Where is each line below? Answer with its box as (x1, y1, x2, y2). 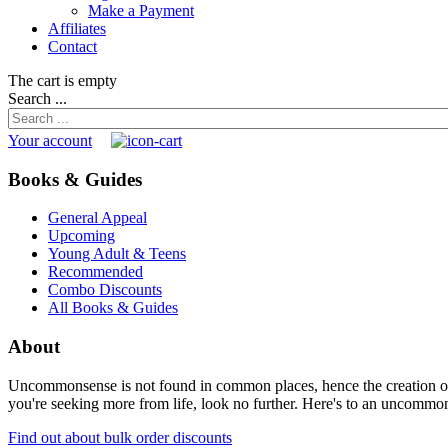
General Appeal (48, 209, 147, 227)
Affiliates (48, 19, 106, 37)
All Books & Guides (48, 299, 178, 317)
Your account (8, 131, 92, 149)
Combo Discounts (48, 281, 162, 299)
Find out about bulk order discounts (8, 428, 232, 446)
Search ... (8, 89, 67, 107)
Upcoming (48, 227, 115, 245)
